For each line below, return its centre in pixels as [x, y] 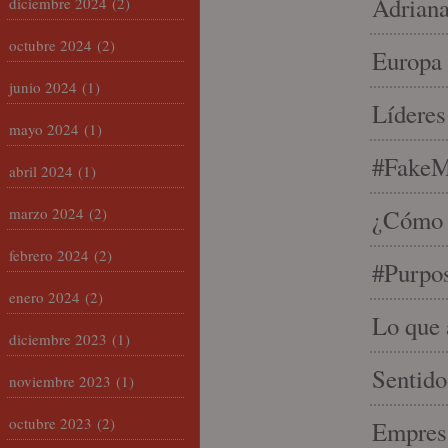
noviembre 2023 [60, 381]
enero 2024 [44, 297]
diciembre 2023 [58, 339]
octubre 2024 [50, 45]
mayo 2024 [44, 129]
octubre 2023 [50, 423]
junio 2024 [43, 87]
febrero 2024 [49, 255]
